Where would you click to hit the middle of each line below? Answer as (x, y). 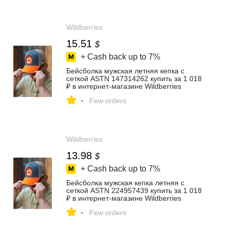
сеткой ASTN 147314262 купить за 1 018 (134, 79)
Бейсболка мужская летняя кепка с (125, 71)
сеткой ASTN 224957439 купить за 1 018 (134, 190)
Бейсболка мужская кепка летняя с (125, 183)
